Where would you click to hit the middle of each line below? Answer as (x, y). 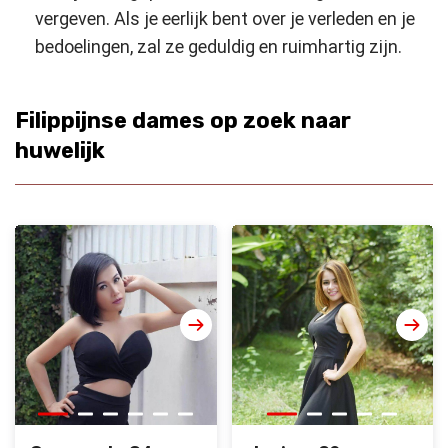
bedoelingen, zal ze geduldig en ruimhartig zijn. (218, 47)
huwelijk (60, 151)
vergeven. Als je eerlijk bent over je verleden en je (225, 19)
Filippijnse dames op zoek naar (183, 121)
